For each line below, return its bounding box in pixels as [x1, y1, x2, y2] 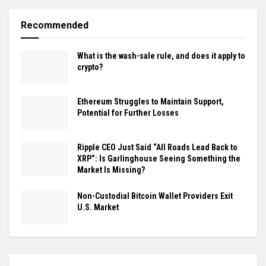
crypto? [77, 62, 103, 72]
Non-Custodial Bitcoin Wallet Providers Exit [77, 191, 233, 201]
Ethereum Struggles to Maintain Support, [77, 96, 224, 106]
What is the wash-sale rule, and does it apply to [77, 50, 245, 61]
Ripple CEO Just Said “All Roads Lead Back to [77, 142, 237, 153]
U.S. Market [77, 202, 119, 213]
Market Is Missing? [77, 165, 145, 175]
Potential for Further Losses [77, 107, 179, 118]
